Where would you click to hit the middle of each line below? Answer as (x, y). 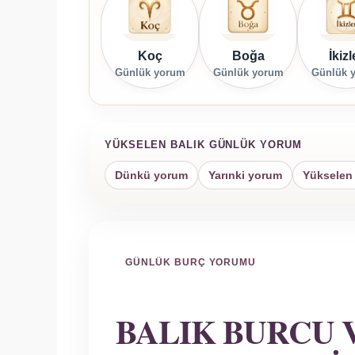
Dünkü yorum (151, 176)
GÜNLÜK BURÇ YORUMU (191, 263)
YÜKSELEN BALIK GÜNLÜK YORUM (203, 145)
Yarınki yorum (245, 176)
